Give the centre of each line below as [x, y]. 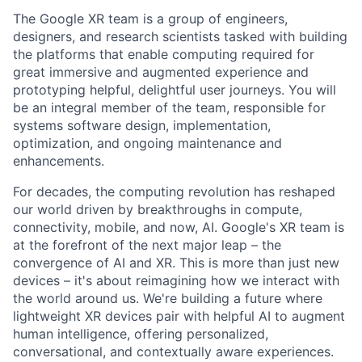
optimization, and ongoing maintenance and [147, 143]
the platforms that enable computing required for [164, 55]
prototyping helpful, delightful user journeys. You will [175, 90]
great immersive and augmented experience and [161, 72]
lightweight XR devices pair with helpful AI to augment [179, 316]
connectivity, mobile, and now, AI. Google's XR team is [179, 227]
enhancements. [59, 161]
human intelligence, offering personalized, [141, 334]
